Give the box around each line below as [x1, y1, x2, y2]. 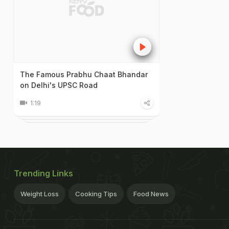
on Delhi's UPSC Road [20, 81, 98, 90]
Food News [133, 190, 169, 198]
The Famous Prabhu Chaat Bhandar [20, 70, 148, 79]
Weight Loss [20, 190, 59, 198]
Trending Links [14, 168, 73, 179]
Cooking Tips [75, 190, 117, 198]
